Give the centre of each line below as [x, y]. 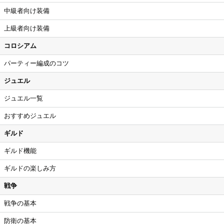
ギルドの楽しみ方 [30, 168]
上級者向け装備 [27, 28]
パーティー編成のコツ [36, 63]
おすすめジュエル [30, 116]
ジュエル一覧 [23, 98]
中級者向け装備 [27, 11]
